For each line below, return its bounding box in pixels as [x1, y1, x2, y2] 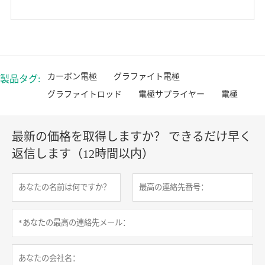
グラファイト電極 [114, 72, 180, 82]
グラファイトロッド [47, 90, 122, 99]
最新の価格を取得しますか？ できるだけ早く [12, 130, 251, 144]
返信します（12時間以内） [12, 147, 154, 161]
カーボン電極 [47, 72, 97, 82]
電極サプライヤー [138, 90, 205, 99]
